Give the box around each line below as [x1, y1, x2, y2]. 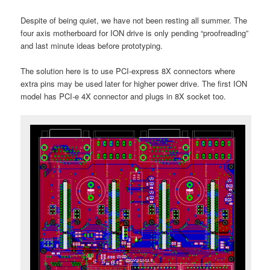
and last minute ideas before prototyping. [20, 39, 163, 51]
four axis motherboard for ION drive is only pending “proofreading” [20, 27, 249, 39]
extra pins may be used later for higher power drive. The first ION [20, 78, 248, 90]
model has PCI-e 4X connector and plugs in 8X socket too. [20, 90, 227, 102]
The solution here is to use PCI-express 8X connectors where [20, 65, 236, 77]
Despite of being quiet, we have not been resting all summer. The [20, 14, 248, 26]
